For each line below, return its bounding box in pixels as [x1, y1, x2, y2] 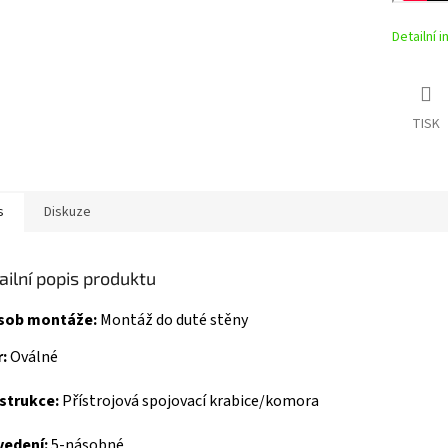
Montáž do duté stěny [100, 309, 248, 332]
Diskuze [44, 202, 91, 223]
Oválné [10, 345, 58, 368]
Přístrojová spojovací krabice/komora [62, 389, 319, 412]
